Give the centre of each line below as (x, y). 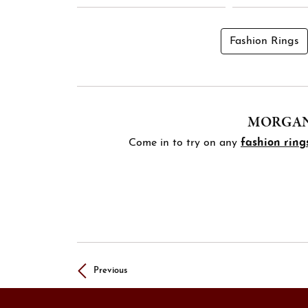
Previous (110, 270)
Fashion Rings (264, 41)
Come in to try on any (183, 143)
